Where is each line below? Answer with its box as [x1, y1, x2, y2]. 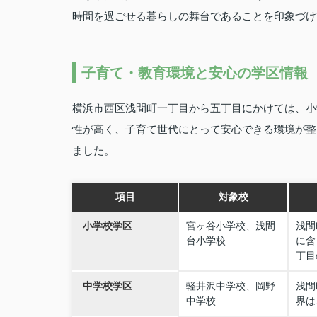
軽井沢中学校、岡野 [186, 280, 275, 292]
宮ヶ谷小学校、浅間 [186, 220, 275, 231]
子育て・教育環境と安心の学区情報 [81, 65, 308, 81]
